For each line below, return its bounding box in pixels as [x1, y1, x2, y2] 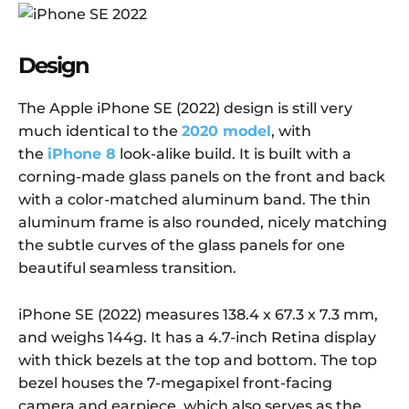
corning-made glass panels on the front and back [18, 168, 385, 186]
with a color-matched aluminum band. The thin [18, 191, 371, 209]
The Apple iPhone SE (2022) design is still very [18, 100, 352, 118]
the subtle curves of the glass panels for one [18, 236, 345, 255]
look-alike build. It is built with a [116, 145, 351, 163]
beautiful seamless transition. [18, 259, 236, 278]
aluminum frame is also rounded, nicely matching [18, 214, 387, 232]
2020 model [182, 122, 271, 141]
